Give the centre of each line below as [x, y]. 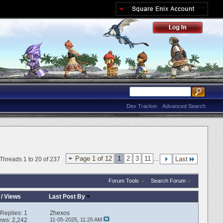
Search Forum [168, 180]
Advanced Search [184, 106]
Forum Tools [123, 180]
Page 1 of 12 [94, 159]
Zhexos [59, 213]
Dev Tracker [142, 106]
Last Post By [67, 196]
